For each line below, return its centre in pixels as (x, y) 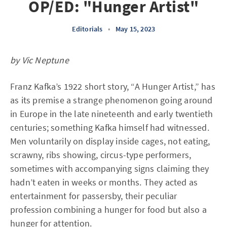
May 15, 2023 (135, 29)
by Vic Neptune (40, 60)
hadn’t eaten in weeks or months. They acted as (104, 182)
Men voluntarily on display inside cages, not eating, (110, 141)
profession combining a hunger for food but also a (108, 210)
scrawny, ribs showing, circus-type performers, (101, 155)
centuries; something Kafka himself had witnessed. (110, 127)
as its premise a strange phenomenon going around (111, 100)
